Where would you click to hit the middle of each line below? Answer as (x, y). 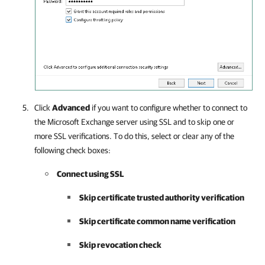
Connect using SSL (90, 174)
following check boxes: (72, 150)
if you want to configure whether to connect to (169, 107)
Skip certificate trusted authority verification (162, 197)
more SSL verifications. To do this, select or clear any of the (134, 136)
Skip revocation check (120, 245)
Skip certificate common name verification (157, 221)
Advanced (71, 107)
